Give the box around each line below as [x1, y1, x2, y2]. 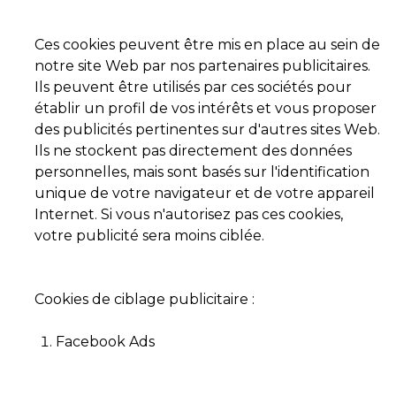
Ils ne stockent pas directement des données [34, 142, 352, 159]
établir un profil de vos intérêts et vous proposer [34, 100, 377, 117]
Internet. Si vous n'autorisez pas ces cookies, [34, 206, 343, 223]
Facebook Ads [56, 333, 155, 350]
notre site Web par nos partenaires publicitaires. [34, 57, 370, 74]
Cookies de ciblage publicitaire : [34, 291, 255, 308]
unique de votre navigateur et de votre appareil [34, 185, 375, 202]
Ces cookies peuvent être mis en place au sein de [34, 36, 380, 53]
